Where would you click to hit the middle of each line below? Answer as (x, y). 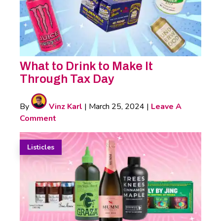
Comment (38, 118)
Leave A (166, 106)
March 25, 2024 (117, 106)
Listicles (41, 147)
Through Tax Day (67, 79)
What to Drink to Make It (86, 66)
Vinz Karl (65, 106)
